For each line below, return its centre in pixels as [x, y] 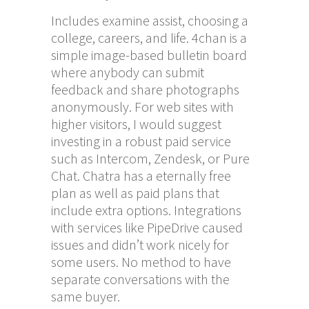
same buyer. [86, 296]
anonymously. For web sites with [142, 106]
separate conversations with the [140, 279]
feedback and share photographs [145, 89]
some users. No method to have [141, 261]
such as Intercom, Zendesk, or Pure [150, 158]
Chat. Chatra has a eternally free [141, 175]
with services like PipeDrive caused [147, 227]
